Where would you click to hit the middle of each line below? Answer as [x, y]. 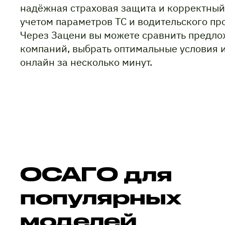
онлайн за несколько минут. [86, 62]
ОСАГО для [96, 174]
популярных [101, 197]
